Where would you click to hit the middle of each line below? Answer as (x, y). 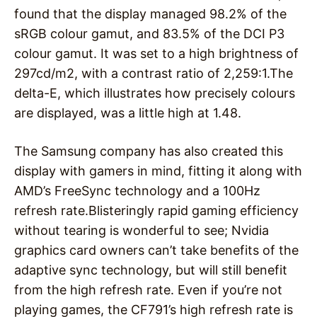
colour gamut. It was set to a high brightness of (156, 54)
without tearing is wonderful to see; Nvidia (142, 231)
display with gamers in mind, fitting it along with (158, 171)
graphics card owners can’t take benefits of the (156, 250)
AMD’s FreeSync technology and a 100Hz (137, 191)
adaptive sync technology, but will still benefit (151, 270)
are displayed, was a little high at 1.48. (128, 113)
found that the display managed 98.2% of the (150, 14)
